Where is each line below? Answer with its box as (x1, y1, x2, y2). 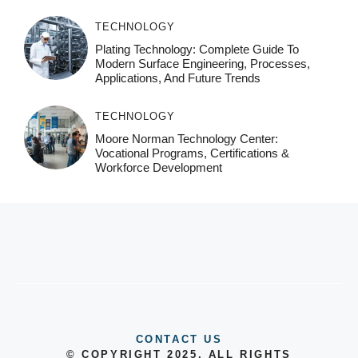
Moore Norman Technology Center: (94, 131, 278, 145)
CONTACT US (135, 332, 223, 345)
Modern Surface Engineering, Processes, (94, 56, 310, 70)
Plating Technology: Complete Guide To (94, 42, 299, 56)
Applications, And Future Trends (94, 70, 261, 85)
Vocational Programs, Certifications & (94, 145, 289, 160)
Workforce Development (94, 160, 222, 174)
